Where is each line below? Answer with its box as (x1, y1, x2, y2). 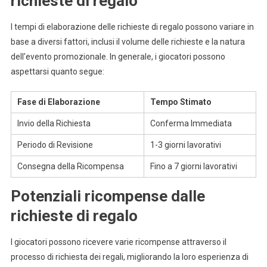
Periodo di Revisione (17, 140, 93, 150)
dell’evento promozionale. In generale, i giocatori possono (10, 52, 225, 62)
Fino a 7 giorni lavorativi (150, 162, 237, 172)
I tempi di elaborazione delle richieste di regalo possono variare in (10, 22, 254, 32)
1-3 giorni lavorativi (150, 140, 221, 150)
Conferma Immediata (150, 119, 232, 129)
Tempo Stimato (150, 97, 212, 107)
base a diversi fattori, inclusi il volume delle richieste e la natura (10, 37, 245, 47)
